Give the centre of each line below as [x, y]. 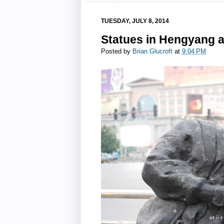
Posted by [117, 52]
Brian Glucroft [152, 52]
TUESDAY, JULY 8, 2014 [135, 21]
